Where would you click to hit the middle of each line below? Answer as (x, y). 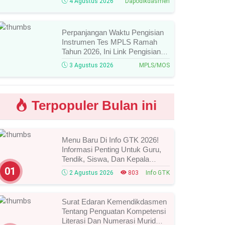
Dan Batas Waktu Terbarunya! (111, 61)
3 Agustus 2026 (91, 65)
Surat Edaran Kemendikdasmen (115, 201)
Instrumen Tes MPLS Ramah (110, 42)
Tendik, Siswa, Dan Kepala (106, 159)
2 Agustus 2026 (91, 173)
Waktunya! (79, 178)
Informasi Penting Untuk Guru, (112, 149)
